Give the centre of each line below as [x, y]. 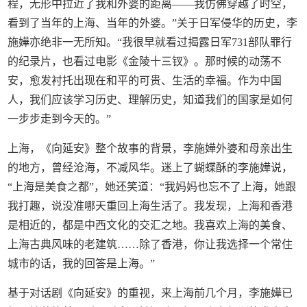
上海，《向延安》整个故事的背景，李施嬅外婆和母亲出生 [150, 148]
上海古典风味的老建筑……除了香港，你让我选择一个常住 [150, 244]
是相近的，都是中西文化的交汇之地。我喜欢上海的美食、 [150, 225]
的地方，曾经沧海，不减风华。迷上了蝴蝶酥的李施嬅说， [150, 167]
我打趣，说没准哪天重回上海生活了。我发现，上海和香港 [150, 206]
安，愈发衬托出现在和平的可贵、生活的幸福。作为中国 [145, 80]
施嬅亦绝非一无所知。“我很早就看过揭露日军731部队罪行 [150, 42]
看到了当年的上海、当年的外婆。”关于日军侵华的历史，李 [153, 23]
